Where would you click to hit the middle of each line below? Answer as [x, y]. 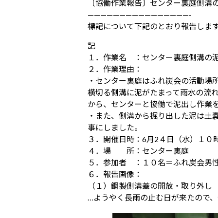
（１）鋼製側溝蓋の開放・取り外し [150, 186]
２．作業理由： [115, 69]
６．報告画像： [115, 174]
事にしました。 [115, 127]
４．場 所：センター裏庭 [138, 151]
